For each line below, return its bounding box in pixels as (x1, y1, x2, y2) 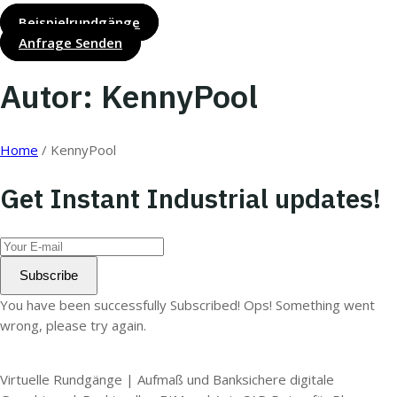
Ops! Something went (244, 295, 375, 314)
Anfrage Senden (19, 34, 122, 52)
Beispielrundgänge (19, 13, 140, 32)
